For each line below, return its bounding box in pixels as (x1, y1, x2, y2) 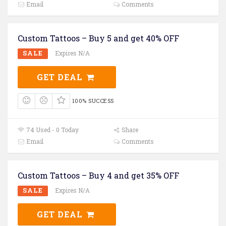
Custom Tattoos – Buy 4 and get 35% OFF (18, 170, 179, 181)
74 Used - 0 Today (25, 126, 79, 134)
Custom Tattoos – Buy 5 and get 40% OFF (18, 32, 179, 43)
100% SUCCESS (72, 96, 114, 104)
